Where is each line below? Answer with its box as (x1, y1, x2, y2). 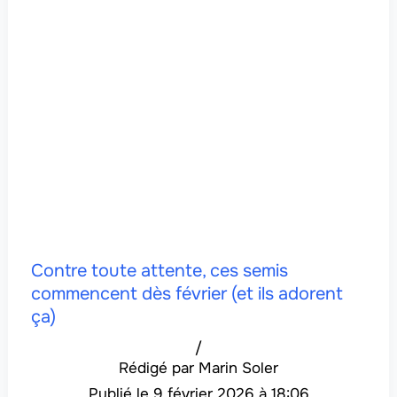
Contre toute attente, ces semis (30, 260, 288, 283)
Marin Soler (198, 359, 278, 378)
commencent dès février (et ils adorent (30, 283, 343, 306)
